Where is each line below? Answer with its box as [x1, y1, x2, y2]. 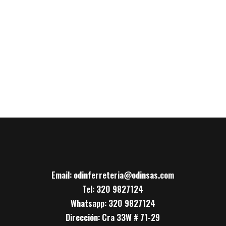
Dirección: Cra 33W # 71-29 [66, 210, 160, 223]
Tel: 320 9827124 [82, 182, 144, 195]
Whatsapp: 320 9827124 [70, 196, 155, 209]
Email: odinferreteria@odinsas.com [51, 168, 175, 181]
